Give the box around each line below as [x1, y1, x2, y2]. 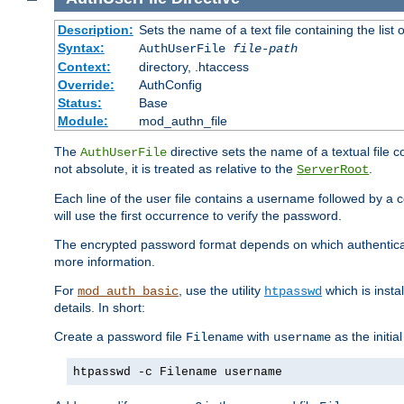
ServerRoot [297, 161, 369, 177]
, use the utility [179, 282, 264, 298]
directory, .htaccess [138, 59, 249, 74]
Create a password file [54, 328, 186, 344]
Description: [57, 22, 133, 37]
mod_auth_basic [78, 283, 179, 298]
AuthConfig [138, 77, 202, 92]
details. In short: [54, 299, 145, 315]
